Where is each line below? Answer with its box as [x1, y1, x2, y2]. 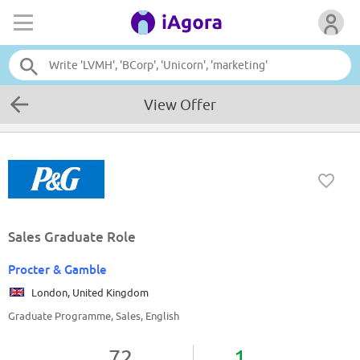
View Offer [144, 96, 216, 113]
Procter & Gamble [8, 262, 107, 277]
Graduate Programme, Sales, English [8, 309, 179, 323]
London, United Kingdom [27, 286, 149, 300]
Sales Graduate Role [8, 228, 136, 246]
